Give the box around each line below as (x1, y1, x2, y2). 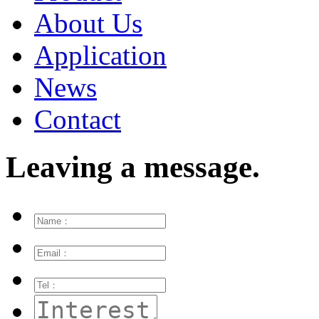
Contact (34, 104, 121, 135)
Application (34, 40, 167, 71)
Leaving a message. (6, 150, 260, 184)
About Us (34, 8, 142, 39)
